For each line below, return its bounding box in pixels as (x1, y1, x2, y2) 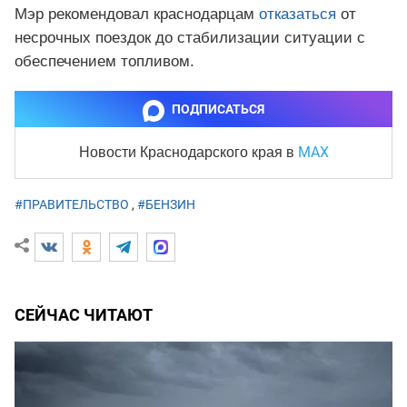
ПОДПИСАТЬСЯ (172, 102, 264, 117)
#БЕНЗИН (137, 197, 195, 213)
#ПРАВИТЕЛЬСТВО (15, 197, 129, 213)
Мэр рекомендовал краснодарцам (15, 5, 259, 24)
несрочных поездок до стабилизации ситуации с (15, 29, 365, 47)
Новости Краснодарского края (78, 144, 286, 161)
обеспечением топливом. (15, 53, 194, 71)
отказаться (259, 5, 336, 24)
